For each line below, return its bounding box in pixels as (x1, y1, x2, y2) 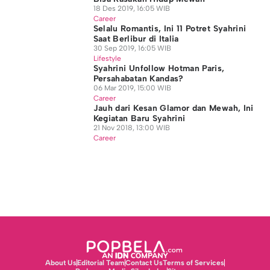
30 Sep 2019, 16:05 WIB (93, 44, 171, 52)
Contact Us (125, 259, 163, 267)
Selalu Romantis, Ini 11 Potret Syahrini (93, 24, 246, 34)
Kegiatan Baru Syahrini (93, 113, 186, 124)
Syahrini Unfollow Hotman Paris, (93, 63, 225, 74)
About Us (45, 259, 77, 267)
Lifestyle (93, 54, 121, 63)
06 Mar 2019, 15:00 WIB (93, 84, 171, 92)
